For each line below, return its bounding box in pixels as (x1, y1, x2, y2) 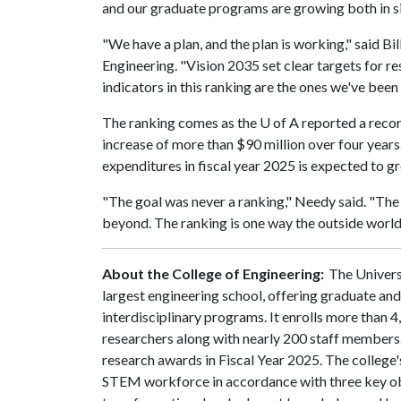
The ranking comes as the (102, 114, 260, 131)
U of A (260, 114, 299, 131)
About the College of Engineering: (102, 265, 327, 282)
